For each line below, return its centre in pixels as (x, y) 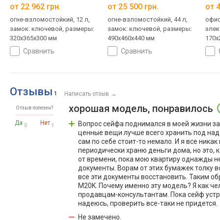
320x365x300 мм (33, 38)
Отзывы (31, 92)
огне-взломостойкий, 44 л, (147, 20)
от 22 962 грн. (35, 7)
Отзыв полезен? (34, 108)
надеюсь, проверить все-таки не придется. (148, 204)
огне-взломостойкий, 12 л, (50, 20)
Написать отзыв (87, 94)
